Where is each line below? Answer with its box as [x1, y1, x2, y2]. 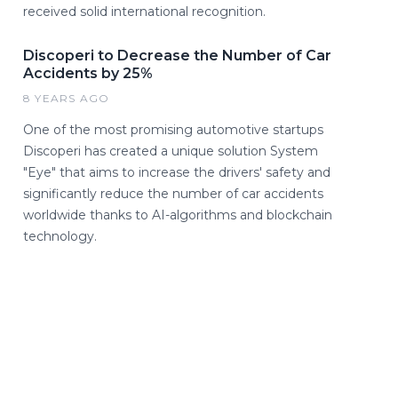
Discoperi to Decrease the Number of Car [23, 47, 331, 65]
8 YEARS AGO [23, 92, 110, 106]
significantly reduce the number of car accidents [23, 186, 323, 203]
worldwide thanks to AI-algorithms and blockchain [23, 207, 332, 224]
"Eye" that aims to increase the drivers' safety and [23, 164, 330, 181]
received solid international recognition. [23, 4, 266, 20]
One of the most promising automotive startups [23, 122, 323, 139]
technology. [23, 228, 97, 245]
